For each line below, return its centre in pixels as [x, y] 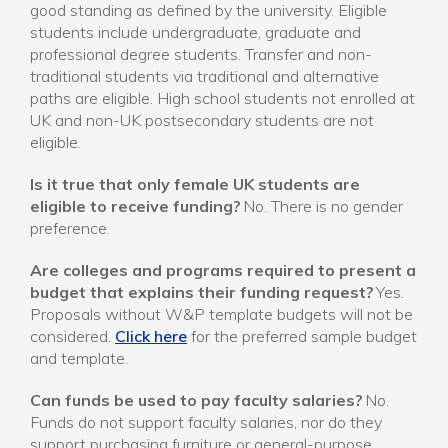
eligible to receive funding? [135, 206]
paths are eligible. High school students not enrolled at [222, 98]
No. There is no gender [322, 206]
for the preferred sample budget [302, 336]
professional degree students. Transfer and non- [201, 54]
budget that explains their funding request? [202, 292]
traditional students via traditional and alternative [204, 76]
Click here [151, 336]
